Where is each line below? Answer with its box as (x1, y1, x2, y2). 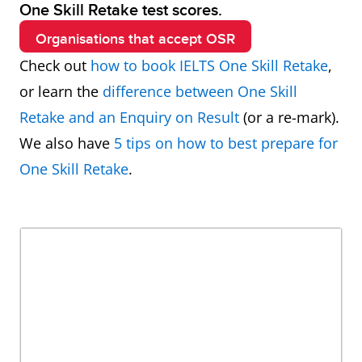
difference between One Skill (103, 82, 297, 101)
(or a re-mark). (239, 107, 339, 127)
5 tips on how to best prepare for (114, 133, 338, 153)
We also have (19, 133, 114, 153)
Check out (19, 56, 90, 75)
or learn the (19, 82, 103, 101)
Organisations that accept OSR (36, 31, 235, 48)
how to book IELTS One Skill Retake (90, 56, 328, 75)
